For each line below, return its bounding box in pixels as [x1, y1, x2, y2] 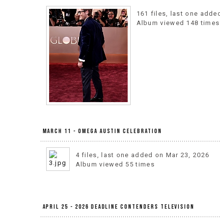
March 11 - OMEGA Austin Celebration [42, 127, 162, 135]
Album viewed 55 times [75, 161, 155, 168]
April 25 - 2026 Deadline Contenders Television [42, 203, 195, 211]
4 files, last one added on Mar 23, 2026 [75, 151, 210, 159]
